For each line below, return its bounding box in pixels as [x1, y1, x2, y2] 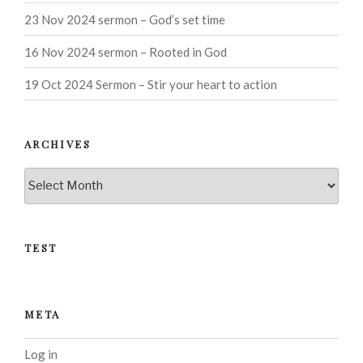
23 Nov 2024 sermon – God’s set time [24, 11, 225, 27]
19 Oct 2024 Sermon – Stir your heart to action [24, 76, 277, 92]
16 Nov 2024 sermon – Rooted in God [24, 44, 227, 59]
